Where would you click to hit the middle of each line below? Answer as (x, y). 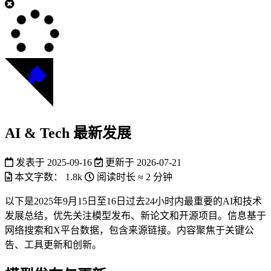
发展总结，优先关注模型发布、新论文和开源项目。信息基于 (135, 215)
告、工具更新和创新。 (53, 244)
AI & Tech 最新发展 (68, 133)
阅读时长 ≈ (120, 177)
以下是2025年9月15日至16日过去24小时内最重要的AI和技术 (133, 201)
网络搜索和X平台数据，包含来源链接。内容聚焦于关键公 (129, 230)
